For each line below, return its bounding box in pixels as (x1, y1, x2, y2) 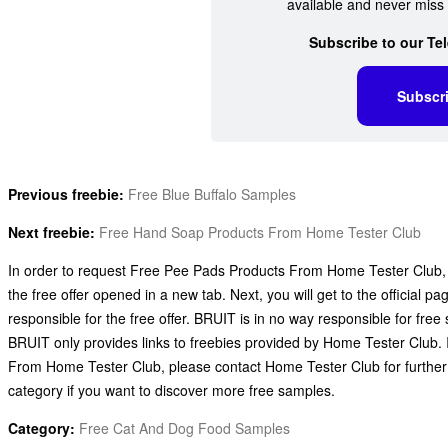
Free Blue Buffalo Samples (128, 183, 297, 204)
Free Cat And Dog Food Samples (79, 417, 291, 438)
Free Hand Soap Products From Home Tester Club (99, 221, 422, 242)
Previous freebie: (8, 183, 125, 204)
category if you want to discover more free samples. (8, 379, 336, 400)
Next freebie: (8, 221, 96, 242)
